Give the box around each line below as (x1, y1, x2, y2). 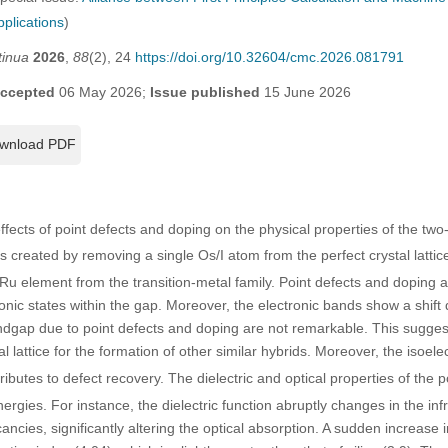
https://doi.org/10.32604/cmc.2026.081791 (134, 48, 404, 65)
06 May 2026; (54, 83, 150, 100)
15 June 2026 (259, 83, 351, 100)
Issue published (149, 83, 260, 100)
